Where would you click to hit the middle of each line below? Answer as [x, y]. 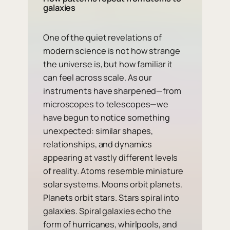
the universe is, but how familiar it [108, 64]
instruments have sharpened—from [112, 91]
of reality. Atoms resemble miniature [113, 171]
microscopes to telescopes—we [106, 104]
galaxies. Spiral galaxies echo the [107, 211]
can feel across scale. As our [98, 78]
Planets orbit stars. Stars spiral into [111, 198]
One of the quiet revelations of [102, 38]
